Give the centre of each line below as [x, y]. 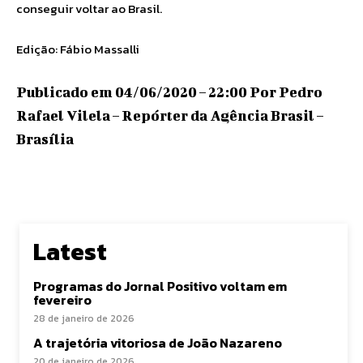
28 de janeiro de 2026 [84, 318]
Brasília [45, 139]
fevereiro [62, 300]
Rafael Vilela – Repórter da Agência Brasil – [170, 115]
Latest [70, 252]
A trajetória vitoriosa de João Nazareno [159, 343]
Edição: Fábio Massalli [78, 49]
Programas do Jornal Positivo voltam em [160, 286]
